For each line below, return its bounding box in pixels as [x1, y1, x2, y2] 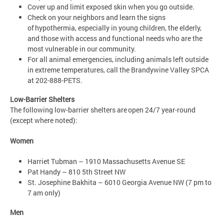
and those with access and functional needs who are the [27, 33, 202, 43]
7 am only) [27, 188, 60, 198]
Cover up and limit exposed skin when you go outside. [27, 1, 194, 11]
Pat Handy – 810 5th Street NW [27, 167, 130, 177]
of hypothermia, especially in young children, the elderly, [27, 22, 201, 32]
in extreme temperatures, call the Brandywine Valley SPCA [27, 64, 209, 74]
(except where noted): [10, 115, 78, 125]
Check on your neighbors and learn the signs [27, 12, 165, 22]
